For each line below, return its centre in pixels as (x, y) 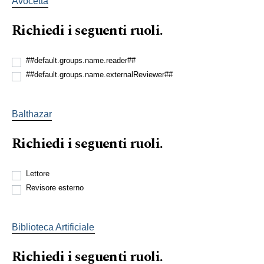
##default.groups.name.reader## (81, 60)
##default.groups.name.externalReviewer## (99, 74)
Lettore (38, 173)
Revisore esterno (55, 187)
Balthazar (32, 114)
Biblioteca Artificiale (53, 227)
